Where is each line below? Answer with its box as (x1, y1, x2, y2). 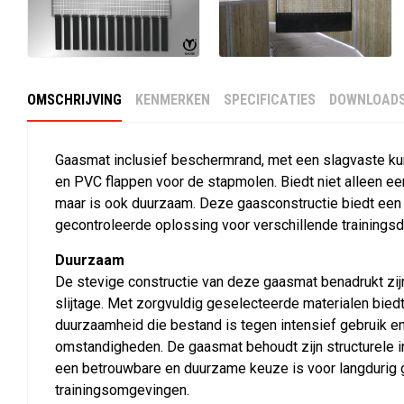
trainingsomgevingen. (55, 381, 189, 399)
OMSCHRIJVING (27, 91, 122, 109)
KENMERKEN (135, 91, 210, 109)
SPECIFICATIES (224, 91, 316, 109)
